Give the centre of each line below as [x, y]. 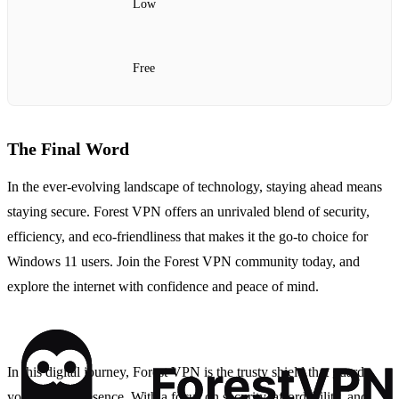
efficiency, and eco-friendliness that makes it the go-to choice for [187, 237]
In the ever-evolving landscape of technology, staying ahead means [195, 187]
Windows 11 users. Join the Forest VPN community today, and [183, 262]
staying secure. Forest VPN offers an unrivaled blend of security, [188, 212]
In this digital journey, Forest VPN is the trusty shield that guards [188, 372]
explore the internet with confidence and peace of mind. [163, 287]
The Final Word [68, 149]
